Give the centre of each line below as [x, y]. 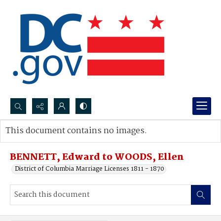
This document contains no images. [76, 131]
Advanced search [41, 141]
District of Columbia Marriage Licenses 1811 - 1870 [90, 169]
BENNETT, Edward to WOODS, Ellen [97, 157]
